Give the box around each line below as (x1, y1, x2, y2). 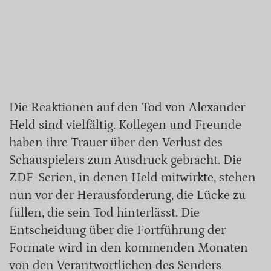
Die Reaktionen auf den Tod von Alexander (9, 100, 245, 116)
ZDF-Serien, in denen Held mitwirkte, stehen (9, 171, 256, 186)
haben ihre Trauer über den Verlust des (9, 135, 223, 151)
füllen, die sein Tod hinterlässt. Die (9, 206, 200, 221)
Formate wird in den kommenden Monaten (9, 241, 248, 256)
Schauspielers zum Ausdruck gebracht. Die (9, 153, 242, 168)
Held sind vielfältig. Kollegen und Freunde (9, 118, 241, 133)
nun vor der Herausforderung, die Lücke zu (9, 188, 246, 203)
